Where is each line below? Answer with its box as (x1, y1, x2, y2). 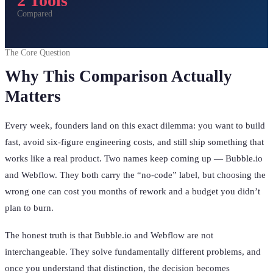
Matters (5, 87, 61, 105)
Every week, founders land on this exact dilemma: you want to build (5, 121, 265, 130)
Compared (17, 9, 52, 18)
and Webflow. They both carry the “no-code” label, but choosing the (5, 170, 266, 180)
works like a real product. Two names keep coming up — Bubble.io (5, 154, 263, 163)
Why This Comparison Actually (5, 67, 232, 85)
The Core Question (5, 48, 70, 57)
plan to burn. (5, 203, 54, 213)
